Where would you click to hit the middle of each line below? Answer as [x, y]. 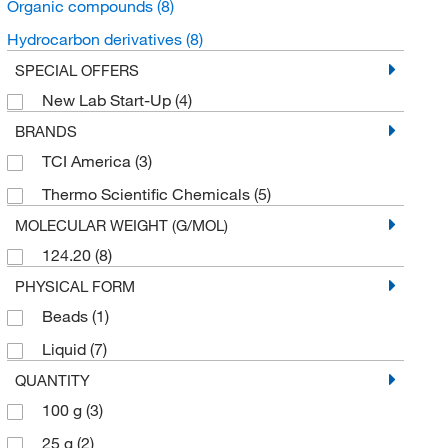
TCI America [88, 160]
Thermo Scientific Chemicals [147, 193]
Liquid [65, 348]
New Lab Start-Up [108, 99]
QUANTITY [52, 379]
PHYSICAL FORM [74, 285]
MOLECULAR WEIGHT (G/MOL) [121, 224]
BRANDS [45, 130]
